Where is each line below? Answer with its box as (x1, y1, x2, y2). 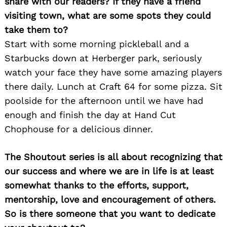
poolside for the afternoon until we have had (5, 95, 203, 106)
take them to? (5, 24, 68, 35)
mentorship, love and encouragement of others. (5, 194, 216, 205)
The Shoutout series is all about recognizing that (5, 151, 222, 162)
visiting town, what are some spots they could (5, 10, 211, 21)
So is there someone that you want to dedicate (5, 208, 215, 219)
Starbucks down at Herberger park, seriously (5, 52, 202, 63)
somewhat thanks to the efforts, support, (5, 179, 188, 191)
